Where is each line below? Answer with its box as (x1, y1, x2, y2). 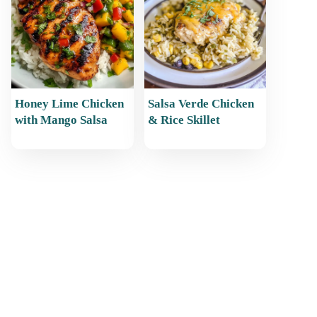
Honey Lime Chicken (15, 97, 124, 110)
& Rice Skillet (147, 113, 220, 127)
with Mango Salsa (15, 113, 108, 127)
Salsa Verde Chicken (147, 97, 254, 110)
